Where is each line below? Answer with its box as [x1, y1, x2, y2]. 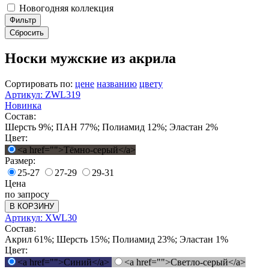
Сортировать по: [5, 79, 75, 89]
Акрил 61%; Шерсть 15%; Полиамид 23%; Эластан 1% [5, 234, 228, 245]
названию [97, 79, 137, 89]
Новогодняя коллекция [17, 2, 113, 13]
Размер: [5, 156, 35, 166]
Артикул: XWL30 [5, 213, 77, 223]
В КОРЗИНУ [10, 202, 54, 211]
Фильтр [10, 15, 36, 25]
